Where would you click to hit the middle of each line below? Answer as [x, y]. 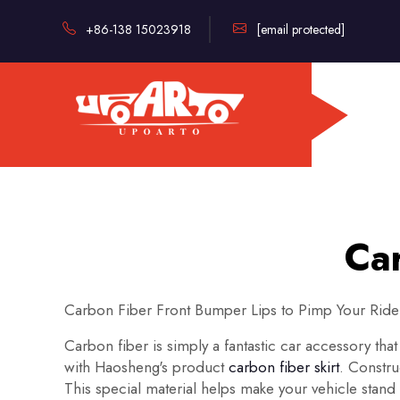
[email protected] [300, 29]
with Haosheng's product [146, 367]
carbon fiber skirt [284, 367]
